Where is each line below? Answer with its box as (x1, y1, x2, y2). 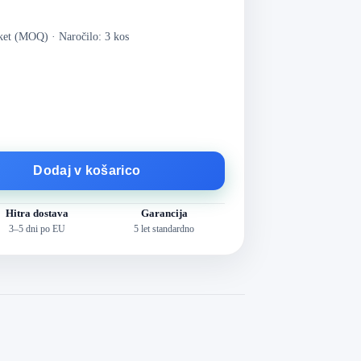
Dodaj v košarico (33, 163, 141, 177)
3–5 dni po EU (8, 223, 65, 235)
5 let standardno (134, 223, 195, 235)
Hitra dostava (5, 207, 68, 219)
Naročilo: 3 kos (58, 31, 129, 44)
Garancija (140, 207, 188, 219)
